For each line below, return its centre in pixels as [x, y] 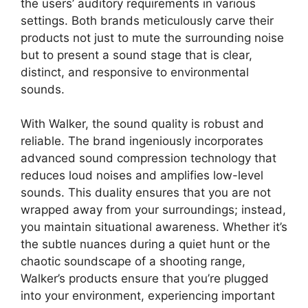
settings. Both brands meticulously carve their [147, 20]
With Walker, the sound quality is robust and [142, 124]
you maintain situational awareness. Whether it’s [154, 227]
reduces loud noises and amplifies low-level [142, 176]
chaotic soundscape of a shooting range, [133, 262]
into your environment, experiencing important [148, 296]
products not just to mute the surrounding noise [152, 37]
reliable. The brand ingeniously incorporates [142, 141]
